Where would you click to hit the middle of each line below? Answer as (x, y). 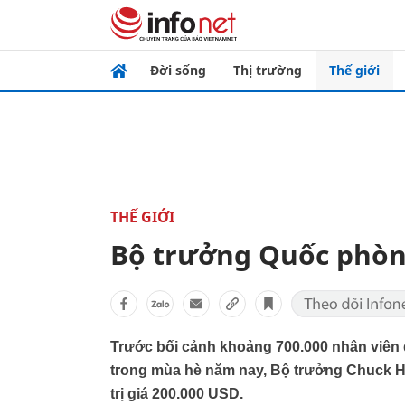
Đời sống (178, 70)
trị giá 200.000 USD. (177, 394)
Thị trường (268, 70)
